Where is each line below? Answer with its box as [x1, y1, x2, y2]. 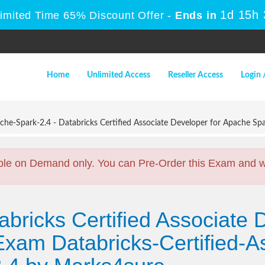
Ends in [172, 9, 221, 21]
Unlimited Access [87, 71, 150, 79]
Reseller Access [168, 71, 223, 79]
